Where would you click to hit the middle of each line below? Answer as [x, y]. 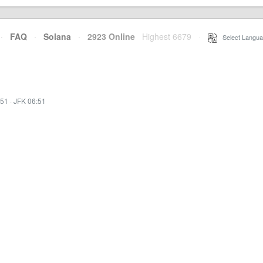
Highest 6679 [167, 36]
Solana [57, 36]
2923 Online [108, 36]
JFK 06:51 [30, 101]
